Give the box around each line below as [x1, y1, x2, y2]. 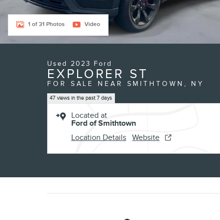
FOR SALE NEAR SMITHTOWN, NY [47, 80, 205, 88]
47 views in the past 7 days [50, 95, 112, 101]
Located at [71, 110, 107, 121]
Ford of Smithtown [71, 118, 136, 129]
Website [132, 133, 160, 143]
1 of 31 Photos [28, 21, 65, 28]
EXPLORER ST [47, 66, 148, 82]
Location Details [71, 133, 126, 143]
